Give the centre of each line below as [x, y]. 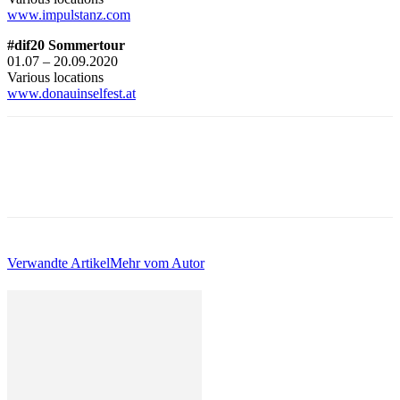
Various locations [55, 77]
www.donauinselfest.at [71, 93]
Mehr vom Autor [157, 262]
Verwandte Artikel [58, 262]
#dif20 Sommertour [66, 45]
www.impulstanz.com [69, 14]
